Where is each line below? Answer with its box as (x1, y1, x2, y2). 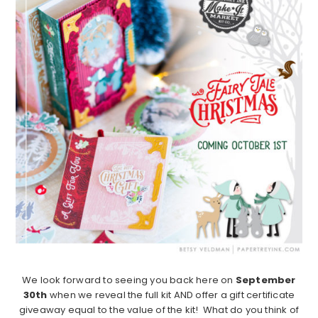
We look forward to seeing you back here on (22, 273, 236, 287)
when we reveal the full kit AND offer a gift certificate (47, 288, 295, 302)
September (235, 273, 296, 287)
